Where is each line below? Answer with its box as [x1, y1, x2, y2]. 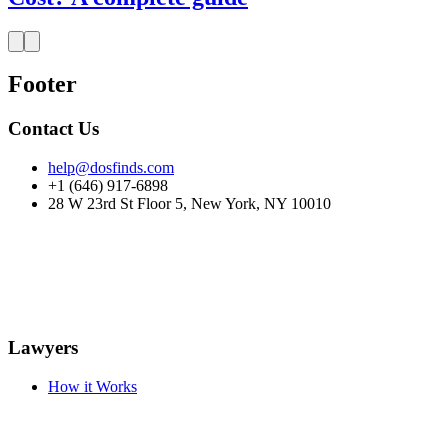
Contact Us [8, 118, 99, 140]
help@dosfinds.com [48, 159, 174, 177]
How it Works [48, 377, 137, 395]
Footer [8, 71, 77, 98]
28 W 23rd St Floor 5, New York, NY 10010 [48, 195, 331, 213]
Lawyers [8, 337, 78, 359]
